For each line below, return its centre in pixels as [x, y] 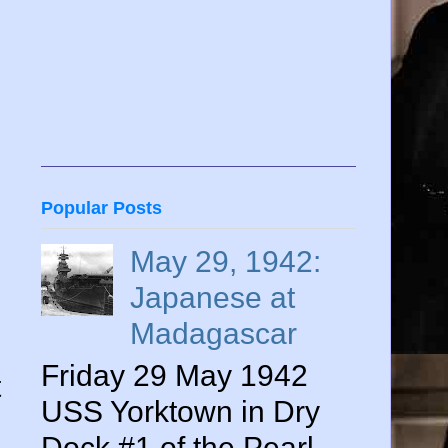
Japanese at [212, 298]
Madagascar [213, 334]
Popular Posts [101, 208]
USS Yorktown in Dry [180, 412]
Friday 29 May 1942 [174, 376]
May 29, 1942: [225, 262]
